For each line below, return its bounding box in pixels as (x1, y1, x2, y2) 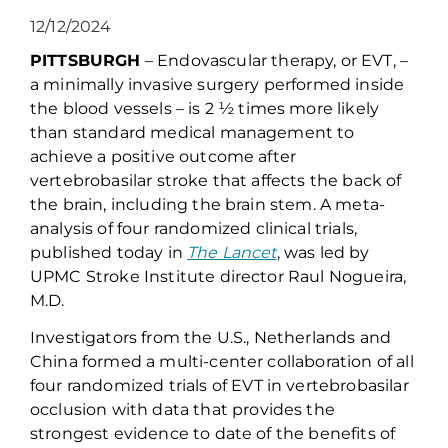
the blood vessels (30, 99, 172, 119)
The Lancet (187, 243, 277, 263)
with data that (111, 400, 233, 420)
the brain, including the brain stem (30, 195, 313, 215)
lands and (311, 328, 392, 348)
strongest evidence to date (30, 424, 257, 444)
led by (315, 243, 370, 263)
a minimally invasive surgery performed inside (30, 75, 405, 95)
